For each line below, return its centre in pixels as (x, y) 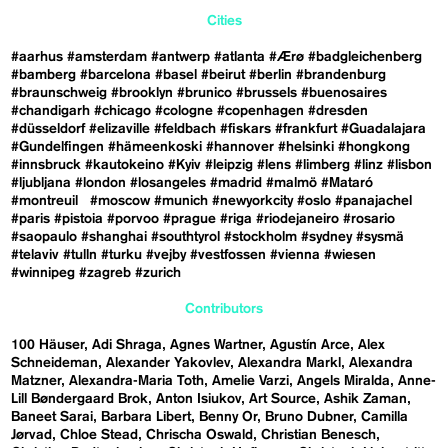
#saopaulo (44, 237)
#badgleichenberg (365, 57)
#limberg (323, 165)
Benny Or (228, 417)
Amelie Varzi (251, 381)
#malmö (292, 183)
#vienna (295, 255)
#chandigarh (51, 111)
